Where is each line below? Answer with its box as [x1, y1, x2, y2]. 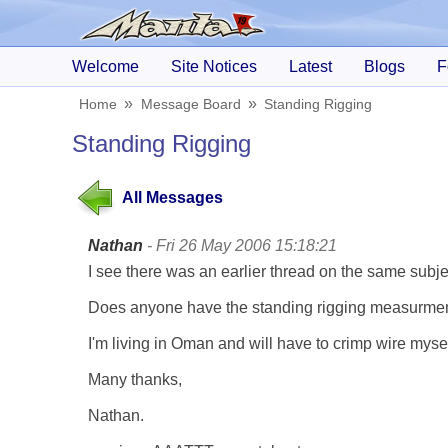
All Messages [122, 189, 223, 207]
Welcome [72, 57, 139, 75]
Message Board [140, 95, 241, 112]
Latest [289, 57, 332, 75]
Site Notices [171, 57, 257, 75]
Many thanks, [88, 370, 182, 388]
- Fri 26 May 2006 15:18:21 [143, 236, 337, 254]
